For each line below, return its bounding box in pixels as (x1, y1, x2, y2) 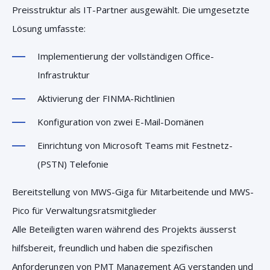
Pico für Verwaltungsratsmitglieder (12, 204, 157, 216)
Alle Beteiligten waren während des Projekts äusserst (12, 223, 236, 235)
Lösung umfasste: (12, 22, 86, 34)
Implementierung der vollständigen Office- (37, 50, 214, 62)
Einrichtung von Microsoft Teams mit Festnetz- (37, 139, 233, 151)
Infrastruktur (37, 69, 90, 81)
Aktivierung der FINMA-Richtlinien (37, 92, 175, 104)
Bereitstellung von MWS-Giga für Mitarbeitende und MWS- (12, 186, 254, 198)
